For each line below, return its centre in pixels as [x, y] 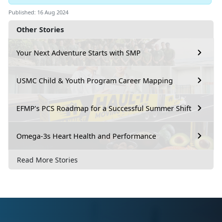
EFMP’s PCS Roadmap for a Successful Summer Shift [104, 108]
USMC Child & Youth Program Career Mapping [95, 80]
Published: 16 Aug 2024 [38, 12]
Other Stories [40, 30]
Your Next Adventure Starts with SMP [79, 53]
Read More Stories [47, 160]
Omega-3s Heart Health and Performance [86, 136]
